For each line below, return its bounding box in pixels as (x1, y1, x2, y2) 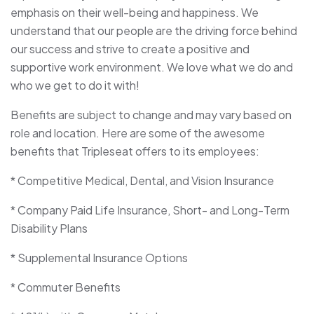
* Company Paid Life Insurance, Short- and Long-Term (11, 203, 289, 218)
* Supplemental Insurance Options (11, 250, 188, 266)
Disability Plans (11, 221, 88, 236)
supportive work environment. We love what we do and (11, 60, 293, 75)
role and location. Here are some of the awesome (11, 125, 265, 141)
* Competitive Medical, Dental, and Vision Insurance (11, 173, 274, 189)
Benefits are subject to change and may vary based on (11, 107, 292, 123)
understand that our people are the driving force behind (11, 23, 297, 39)
